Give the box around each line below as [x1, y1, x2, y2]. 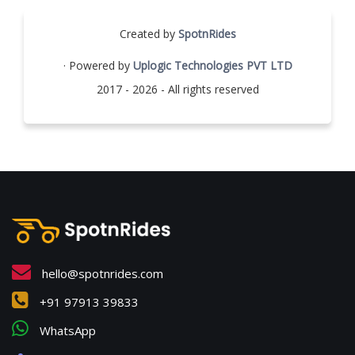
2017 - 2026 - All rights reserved [96, 82, 259, 97]
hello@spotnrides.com [39, 265, 163, 282]
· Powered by [63, 58, 133, 74]
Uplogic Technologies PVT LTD [132, 58, 292, 74]
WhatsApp [36, 323, 96, 339]
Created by [119, 26, 178, 42]
